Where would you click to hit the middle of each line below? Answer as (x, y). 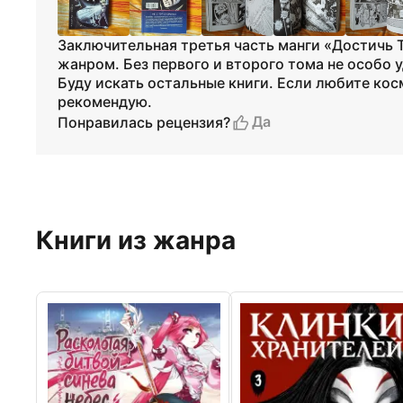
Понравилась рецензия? (144, 122)
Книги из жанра (136, 240)
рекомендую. (105, 102)
